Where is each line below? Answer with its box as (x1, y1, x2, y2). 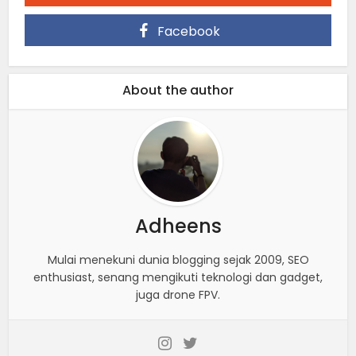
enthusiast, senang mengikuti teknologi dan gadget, (33, 269, 323, 285)
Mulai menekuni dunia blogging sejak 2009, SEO (47, 251, 309, 268)
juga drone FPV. (136, 286, 220, 303)
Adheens (134, 212, 222, 239)
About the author (122, 80, 234, 99)
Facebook (157, 21, 220, 41)
